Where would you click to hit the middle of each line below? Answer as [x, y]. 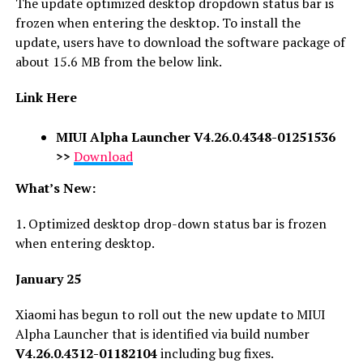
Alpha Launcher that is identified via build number [162, 333]
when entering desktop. [85, 243]
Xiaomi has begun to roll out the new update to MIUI [170, 314]
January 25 [48, 278]
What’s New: [55, 188]
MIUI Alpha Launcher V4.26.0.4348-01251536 [195, 137]
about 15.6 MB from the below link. [118, 61]
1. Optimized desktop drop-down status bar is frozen [171, 223]
